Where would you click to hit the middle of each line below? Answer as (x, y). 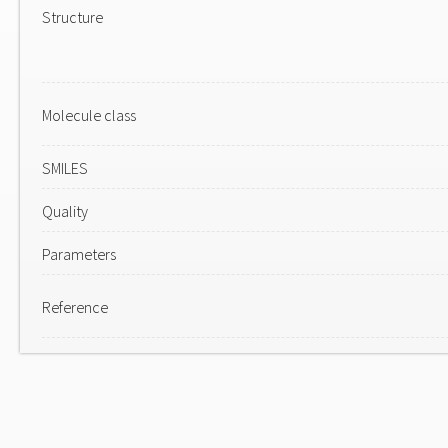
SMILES (65, 168)
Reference (75, 307)
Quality (65, 211)
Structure (72, 17)
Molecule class (89, 115)
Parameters (79, 254)
